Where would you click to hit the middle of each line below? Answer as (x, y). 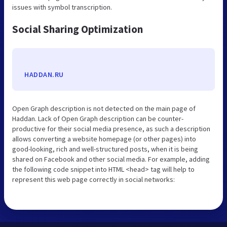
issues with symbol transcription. (62, 7)
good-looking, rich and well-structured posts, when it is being (105, 149)
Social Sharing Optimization (78, 29)
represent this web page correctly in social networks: (93, 179)
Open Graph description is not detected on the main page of (104, 108)
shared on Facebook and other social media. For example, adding (111, 159)
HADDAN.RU (44, 74)
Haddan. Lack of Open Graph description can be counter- (98, 118)
